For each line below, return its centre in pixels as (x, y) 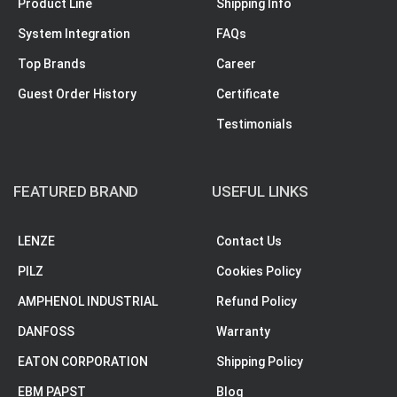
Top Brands (52, 63)
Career (236, 63)
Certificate (248, 93)
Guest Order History (77, 93)
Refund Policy (257, 301)
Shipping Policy (260, 361)
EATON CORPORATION (83, 361)
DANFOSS (46, 331)
